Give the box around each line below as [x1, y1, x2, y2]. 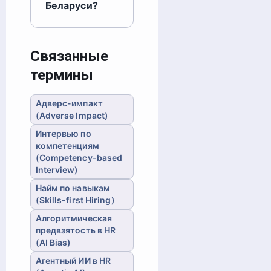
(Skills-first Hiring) [35, 194, 115, 205]
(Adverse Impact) [35, 109, 109, 120]
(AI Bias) [35, 237, 71, 247]
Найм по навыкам [35, 182, 111, 193]
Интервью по [35, 128, 91, 139]
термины [30, 66, 93, 83]
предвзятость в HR [35, 224, 116, 235]
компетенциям [35, 140, 99, 151]
